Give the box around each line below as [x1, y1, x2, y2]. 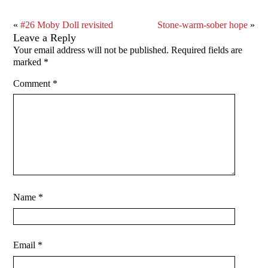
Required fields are [171, 45, 243, 56]
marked [13, 57, 44, 68]
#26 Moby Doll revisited [20, 20, 114, 31]
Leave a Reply [13, 32, 77, 44]
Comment [13, 78, 53, 89]
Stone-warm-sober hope [157, 20, 248, 31]
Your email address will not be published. [13, 45, 169, 56]
